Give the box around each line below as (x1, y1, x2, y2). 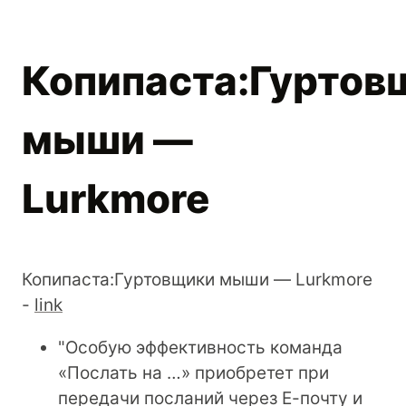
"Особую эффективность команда (58, 336, 343, 358)
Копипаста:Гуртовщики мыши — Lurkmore (22, 268, 372, 290)
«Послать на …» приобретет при (58, 362, 329, 383)
